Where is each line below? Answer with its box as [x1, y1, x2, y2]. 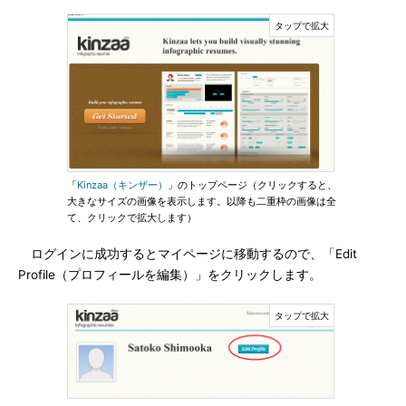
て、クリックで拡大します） [67, 211, 197, 224]
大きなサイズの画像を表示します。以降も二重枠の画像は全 [67, 195, 336, 208]
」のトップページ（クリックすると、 [168, 179, 337, 191]
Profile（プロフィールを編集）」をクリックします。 [18, 267, 322, 282]
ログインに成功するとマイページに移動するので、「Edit [18, 246, 357, 261]
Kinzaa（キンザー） [77, 179, 168, 191]
